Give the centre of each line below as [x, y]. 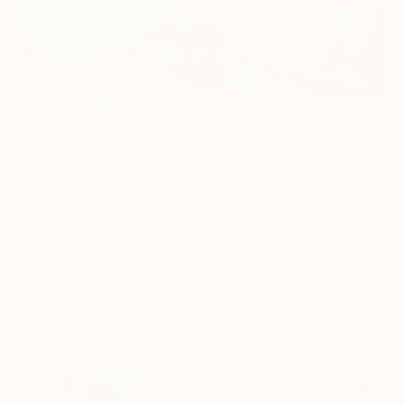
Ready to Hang [66, 252]
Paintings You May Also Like [134, 350]
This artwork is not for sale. [202, 274]
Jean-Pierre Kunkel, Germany [117, 188]
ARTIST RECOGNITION [94, 300]
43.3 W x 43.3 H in [78, 231]
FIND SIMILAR [344, 119]
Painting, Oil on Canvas [94, 209]
